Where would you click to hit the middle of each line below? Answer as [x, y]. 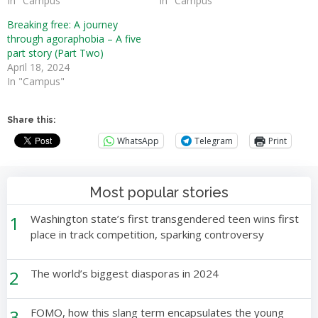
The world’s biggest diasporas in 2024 [125, 273]
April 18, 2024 [38, 67]
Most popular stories [159, 192]
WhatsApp [138, 141]
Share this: [31, 120]
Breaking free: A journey [62, 24]
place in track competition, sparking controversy [148, 234]
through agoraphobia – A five [74, 39]
